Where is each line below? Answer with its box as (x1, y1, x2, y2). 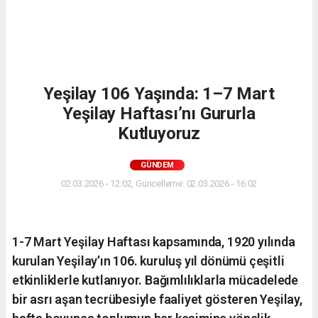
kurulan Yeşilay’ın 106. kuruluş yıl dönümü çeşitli (12, 253, 285, 268)
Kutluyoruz (117, 123, 201, 143)
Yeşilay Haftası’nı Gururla (62, 103, 256, 124)
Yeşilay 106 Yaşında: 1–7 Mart (43, 83, 275, 104)
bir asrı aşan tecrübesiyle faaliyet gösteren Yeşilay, (12, 291, 302, 307)
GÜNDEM (141, 160, 174, 170)
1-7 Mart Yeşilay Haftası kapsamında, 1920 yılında (12, 234, 295, 249)
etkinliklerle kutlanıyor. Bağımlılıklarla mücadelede (12, 272, 299, 287)
